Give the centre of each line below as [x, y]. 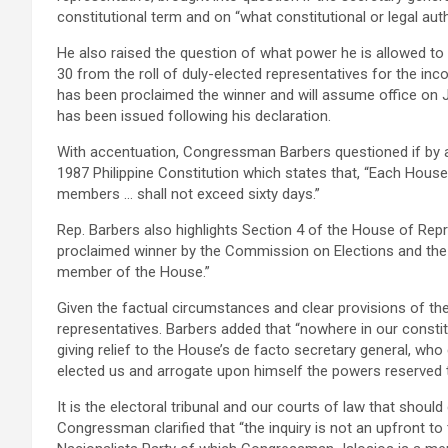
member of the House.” [133, 272]
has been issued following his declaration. [194, 116]
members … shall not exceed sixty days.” [188, 194]
